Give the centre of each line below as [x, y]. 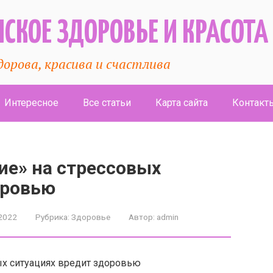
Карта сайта [182, 103]
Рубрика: [52, 217]
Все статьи [107, 103]
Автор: [142, 217]
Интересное [31, 103]
